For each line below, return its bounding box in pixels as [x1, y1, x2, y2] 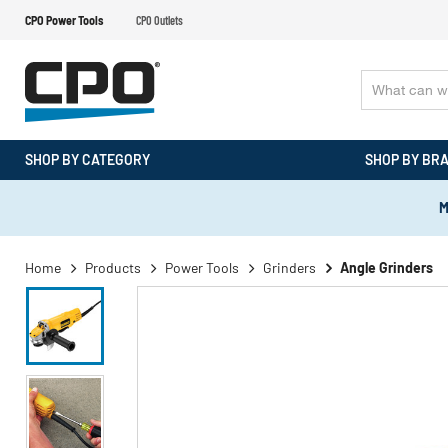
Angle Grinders [340, 259, 433, 276]
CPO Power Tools [25, 13, 103, 27]
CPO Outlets [136, 13, 183, 27]
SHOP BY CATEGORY [25, 151, 150, 168]
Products [85, 259, 141, 276]
